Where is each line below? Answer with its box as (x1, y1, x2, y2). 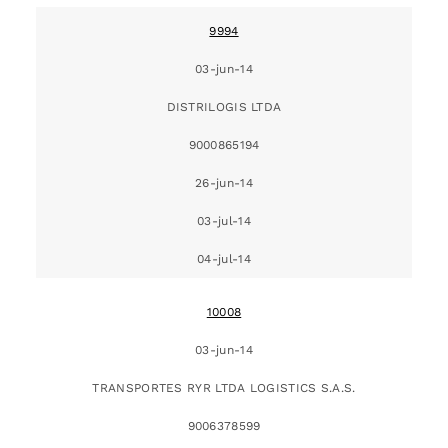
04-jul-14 (197, 251, 251, 266)
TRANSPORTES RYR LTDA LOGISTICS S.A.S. (92, 380, 356, 395)
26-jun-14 (195, 175, 253, 190)
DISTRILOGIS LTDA (166, 99, 282, 114)
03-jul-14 (197, 213, 251, 228)
